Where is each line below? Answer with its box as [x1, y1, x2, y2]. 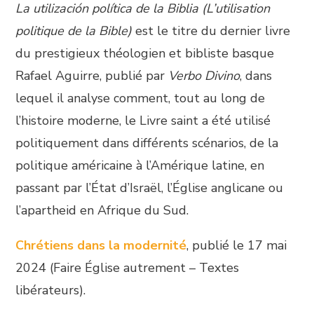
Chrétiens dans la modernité [15, 237, 187, 254]
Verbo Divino [168, 67, 240, 84]
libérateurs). [15, 282, 86, 299]
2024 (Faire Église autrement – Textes [15, 259, 240, 276]
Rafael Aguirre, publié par [15, 67, 169, 84]
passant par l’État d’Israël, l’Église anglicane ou [15, 179, 284, 196]
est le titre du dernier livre [132, 22, 291, 39]
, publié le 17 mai [186, 237, 287, 254]
